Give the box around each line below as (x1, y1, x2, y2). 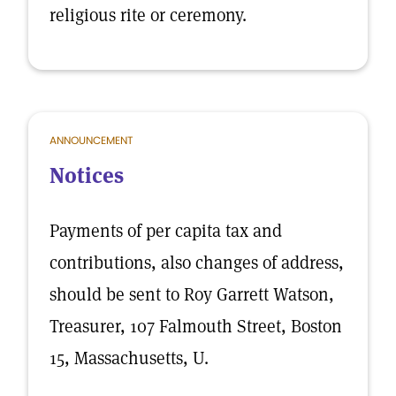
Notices (49, 162, 124, 189)
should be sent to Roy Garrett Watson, (49, 283, 334, 306)
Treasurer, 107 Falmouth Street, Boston (49, 315, 342, 338)
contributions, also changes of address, (49, 251, 344, 274)
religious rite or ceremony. (49, 4, 247, 27)
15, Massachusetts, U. (49, 346, 209, 369)
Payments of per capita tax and (49, 219, 282, 242)
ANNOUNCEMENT (49, 133, 133, 148)
